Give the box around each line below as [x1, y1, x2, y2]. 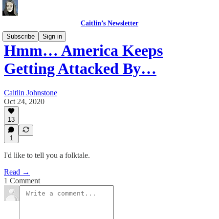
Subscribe [6, 33, 35, 40]
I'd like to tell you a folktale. [4, 151, 90, 159]
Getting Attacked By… [4, 60, 156, 78]
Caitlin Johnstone [4, 88, 57, 97]
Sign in [43, 33, 62, 40]
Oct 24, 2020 [4, 97, 44, 106]
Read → [4, 168, 30, 176]
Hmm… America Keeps [4, 42, 163, 60]
